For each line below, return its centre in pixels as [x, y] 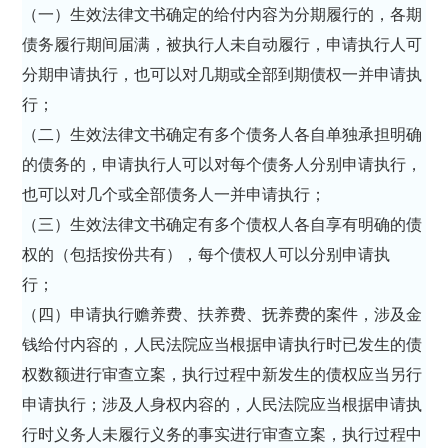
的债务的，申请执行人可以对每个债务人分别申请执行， [222, 164]
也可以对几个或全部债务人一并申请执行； [176, 194]
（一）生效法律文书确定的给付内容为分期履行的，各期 [222, 14]
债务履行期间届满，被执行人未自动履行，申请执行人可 [222, 44]
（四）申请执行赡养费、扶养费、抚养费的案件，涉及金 [222, 314]
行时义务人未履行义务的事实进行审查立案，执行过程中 [222, 434]
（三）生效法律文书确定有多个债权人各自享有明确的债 [222, 224]
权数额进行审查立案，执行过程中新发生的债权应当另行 [222, 374]
